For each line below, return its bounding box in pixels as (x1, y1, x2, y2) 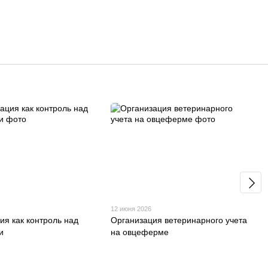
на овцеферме (111, 227, 169, 237)
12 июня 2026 (111, 205, 152, 212)
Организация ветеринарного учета (111, 215, 248, 225)
